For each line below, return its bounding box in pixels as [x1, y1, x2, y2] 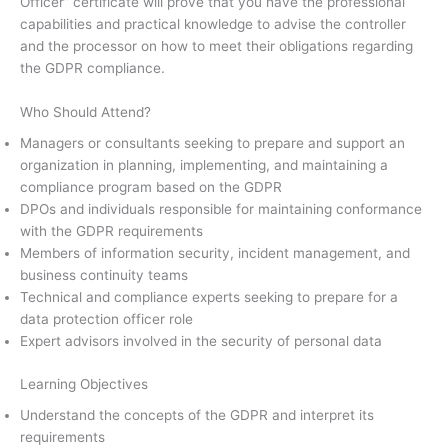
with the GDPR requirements [20, 223, 203, 240]
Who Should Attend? [20, 103, 151, 120]
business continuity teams [20, 267, 188, 284]
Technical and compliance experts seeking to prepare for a [20, 289, 398, 306]
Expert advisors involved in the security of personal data [20, 333, 382, 350]
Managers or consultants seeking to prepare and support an [20, 135, 405, 152]
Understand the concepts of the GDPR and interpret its [20, 407, 374, 424]
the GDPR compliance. [20, 59, 165, 76]
